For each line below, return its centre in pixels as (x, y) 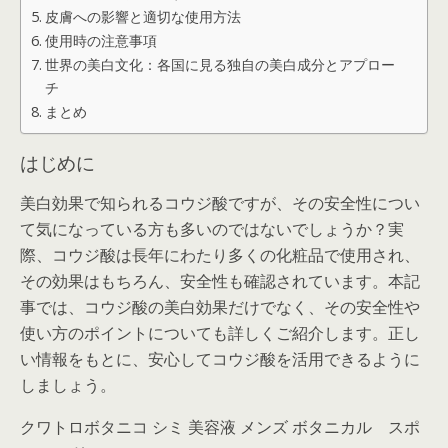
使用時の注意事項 (100, 40)
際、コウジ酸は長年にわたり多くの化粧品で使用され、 (220, 255)
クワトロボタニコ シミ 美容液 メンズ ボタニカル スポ (220, 427)
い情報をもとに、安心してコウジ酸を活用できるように (220, 359)
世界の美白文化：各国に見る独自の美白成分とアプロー (219, 64)
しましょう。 (68, 385)
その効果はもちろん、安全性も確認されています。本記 (220, 281)
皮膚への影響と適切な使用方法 (142, 16)
